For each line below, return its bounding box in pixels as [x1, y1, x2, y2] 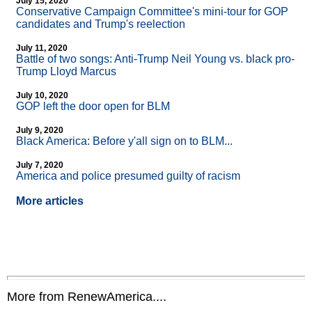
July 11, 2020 [16, 43, 68, 54]
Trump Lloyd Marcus [16, 65, 116, 78]
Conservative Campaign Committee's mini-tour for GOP [16, 6, 288, 18]
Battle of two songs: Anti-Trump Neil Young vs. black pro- [16, 53, 295, 65]
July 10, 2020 [16, 91, 68, 101]
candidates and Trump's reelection [16, 18, 185, 31]
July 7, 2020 [16, 160, 63, 171]
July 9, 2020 [16, 125, 63, 136]
